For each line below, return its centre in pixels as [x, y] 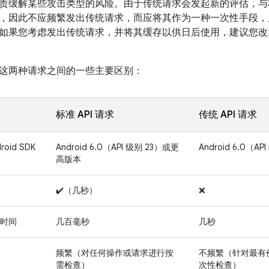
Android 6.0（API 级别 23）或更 [117, 147]
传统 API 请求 [228, 115]
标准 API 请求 [85, 115]
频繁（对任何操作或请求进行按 [115, 253]
